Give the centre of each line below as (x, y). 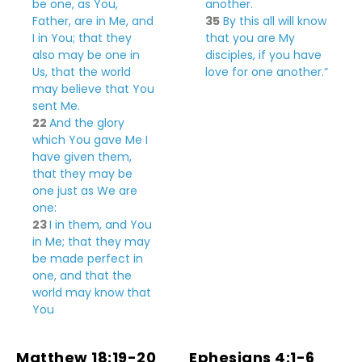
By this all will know (275, 21)
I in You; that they (82, 38)
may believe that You (93, 89)
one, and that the (82, 276)
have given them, (82, 157)
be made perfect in (88, 259)
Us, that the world (82, 72)
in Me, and (123, 21)
